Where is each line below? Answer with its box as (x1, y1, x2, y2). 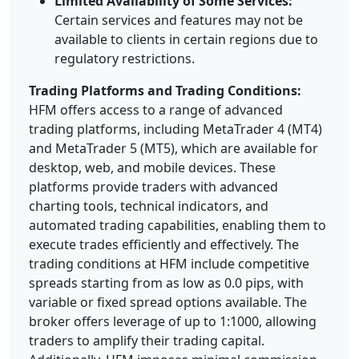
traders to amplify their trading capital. (29, 332, 264, 350)
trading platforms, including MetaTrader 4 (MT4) (29, 120, 322, 139)
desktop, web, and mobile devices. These (29, 159, 276, 177)
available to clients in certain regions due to (54, 30, 318, 49)
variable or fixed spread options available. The (29, 293, 307, 312)
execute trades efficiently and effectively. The (29, 236, 299, 254)
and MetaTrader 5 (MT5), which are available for (29, 139, 318, 158)
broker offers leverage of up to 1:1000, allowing (29, 313, 317, 331)
